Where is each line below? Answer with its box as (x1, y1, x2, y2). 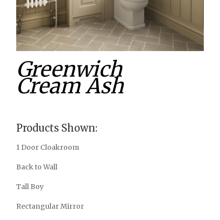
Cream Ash (16, 73, 124, 99)
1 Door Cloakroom (16, 143, 79, 152)
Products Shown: (16, 122, 97, 134)
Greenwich (16, 56, 122, 82)
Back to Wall (16, 163, 57, 171)
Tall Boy (16, 182, 44, 191)
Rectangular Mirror (16, 202, 84, 211)
